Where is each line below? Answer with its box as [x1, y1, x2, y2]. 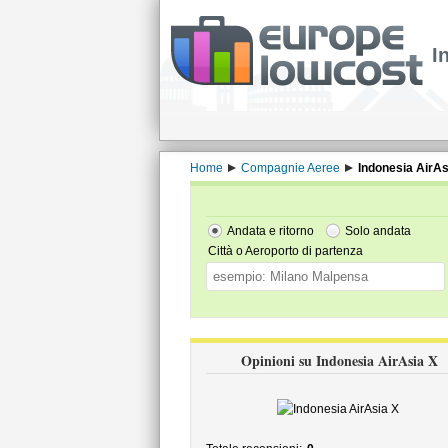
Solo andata [344, 224, 411, 238]
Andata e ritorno [226, 224, 314, 238]
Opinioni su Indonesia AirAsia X [241, 350, 438, 371]
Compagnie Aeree [240, 161, 340, 175]
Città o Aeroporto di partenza [207, 244, 363, 258]
